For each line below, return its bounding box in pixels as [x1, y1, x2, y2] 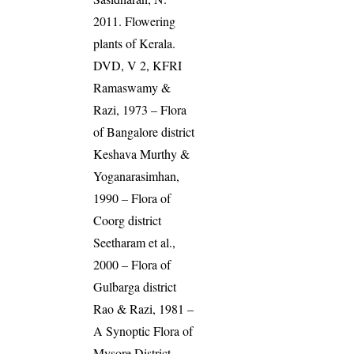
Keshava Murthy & [93, 145, 190, 163]
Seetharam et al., [93, 234, 176, 251]
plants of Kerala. [93, 35, 176, 52]
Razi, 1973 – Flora [93, 101, 187, 119]
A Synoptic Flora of [93, 322, 194, 340]
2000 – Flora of [93, 256, 171, 273]
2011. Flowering [93, 13, 176, 30]
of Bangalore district [93, 123, 195, 141]
